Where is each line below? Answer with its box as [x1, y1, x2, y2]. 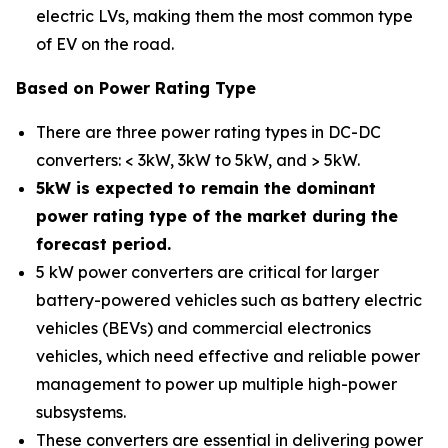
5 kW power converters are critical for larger [36, 262, 379, 282]
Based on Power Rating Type [16, 78, 256, 98]
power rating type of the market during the [36, 206, 398, 226]
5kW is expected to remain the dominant [36, 178, 376, 198]
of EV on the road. [36, 34, 174, 54]
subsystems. [36, 402, 126, 422]
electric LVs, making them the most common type [36, 6, 413, 26]
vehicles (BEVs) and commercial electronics [36, 318, 371, 338]
